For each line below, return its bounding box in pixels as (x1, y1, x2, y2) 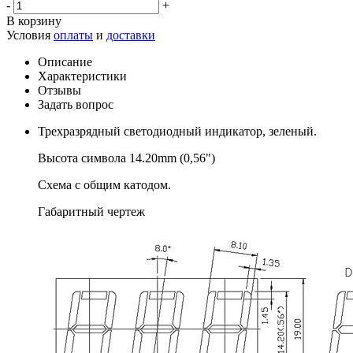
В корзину (6, 13, 61, 28)
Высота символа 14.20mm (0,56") (38, 150, 215, 165)
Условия (6, 28, 54, 42)
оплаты (54, 28, 93, 42)
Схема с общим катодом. (38, 177, 171, 191)
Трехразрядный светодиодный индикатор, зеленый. (38, 124, 317, 138)
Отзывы (38, 83, 81, 97)
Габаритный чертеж (38, 204, 145, 218)
